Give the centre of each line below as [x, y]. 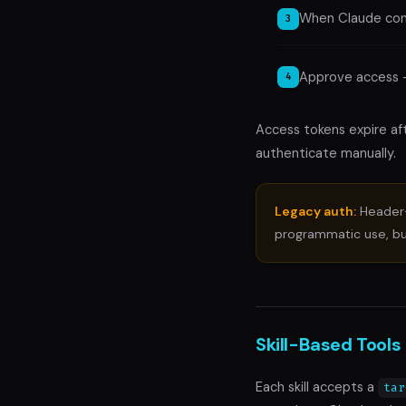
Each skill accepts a [317, 387]
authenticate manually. [326, 153]
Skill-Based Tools [329, 345]
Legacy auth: [315, 211]
